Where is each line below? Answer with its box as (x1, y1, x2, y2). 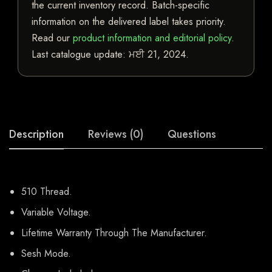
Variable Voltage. (21, 205, 91, 220)
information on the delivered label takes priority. (32, 15, 226, 29)
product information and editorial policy (73, 31, 231, 46)
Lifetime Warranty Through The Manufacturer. (21, 226, 207, 240)
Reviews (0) (88, 126, 143, 143)
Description (9, 126, 64, 143)
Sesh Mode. (21, 246, 71, 261)
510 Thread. (21, 185, 72, 199)
